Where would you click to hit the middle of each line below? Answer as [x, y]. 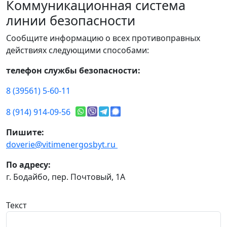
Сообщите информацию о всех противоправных [103, 38]
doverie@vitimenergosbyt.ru [62, 145]
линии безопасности [71, 21]
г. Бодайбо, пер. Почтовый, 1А [66, 177]
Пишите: [25, 133]
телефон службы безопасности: [73, 71]
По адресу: [28, 165]
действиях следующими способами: [78, 50]
